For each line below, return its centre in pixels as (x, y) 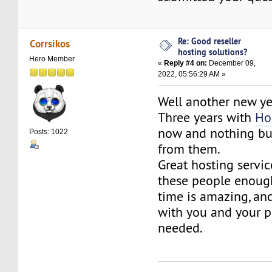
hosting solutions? (213, 52)
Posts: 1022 (49, 131)
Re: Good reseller (210, 41)
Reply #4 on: (186, 63)
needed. (181, 228)
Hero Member (52, 59)
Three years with (207, 118)
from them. (189, 149)
